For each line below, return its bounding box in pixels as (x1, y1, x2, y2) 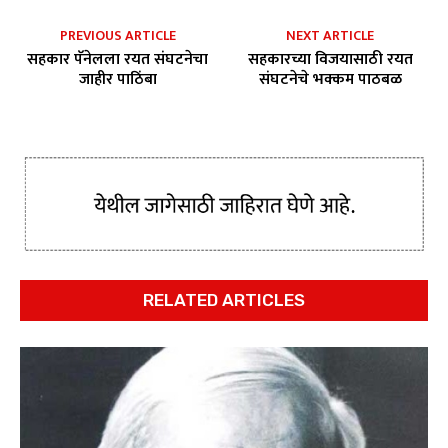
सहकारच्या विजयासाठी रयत (247, 45, 413, 73)
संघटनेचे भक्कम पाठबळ (258, 65, 402, 93)
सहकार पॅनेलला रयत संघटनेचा (27, 45, 209, 73)
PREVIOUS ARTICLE (59, 23, 176, 47)
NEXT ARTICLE (286, 23, 375, 47)
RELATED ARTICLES (143, 289, 305, 310)
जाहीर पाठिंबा (78, 65, 157, 93)
